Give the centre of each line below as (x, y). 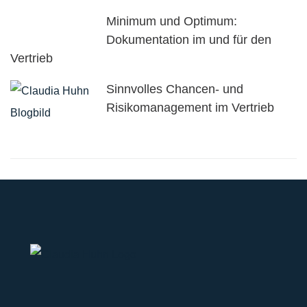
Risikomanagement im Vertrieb (190, 108)
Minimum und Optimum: (172, 21)
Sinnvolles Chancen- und (175, 89)
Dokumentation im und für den (189, 40)
